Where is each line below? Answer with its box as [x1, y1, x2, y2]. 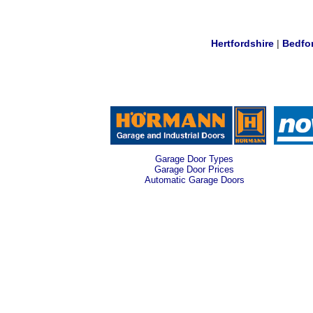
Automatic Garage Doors [144, 175, 245, 186]
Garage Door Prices [154, 164, 235, 175]
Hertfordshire [211, 38, 274, 49]
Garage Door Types [155, 154, 234, 165]
